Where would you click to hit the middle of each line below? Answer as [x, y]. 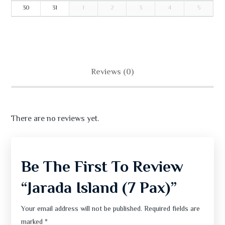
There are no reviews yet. [55, 120]
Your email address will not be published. [82, 210]
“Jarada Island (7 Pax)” [99, 189]
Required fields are [172, 210]
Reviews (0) [113, 73]
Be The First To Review [102, 168]
